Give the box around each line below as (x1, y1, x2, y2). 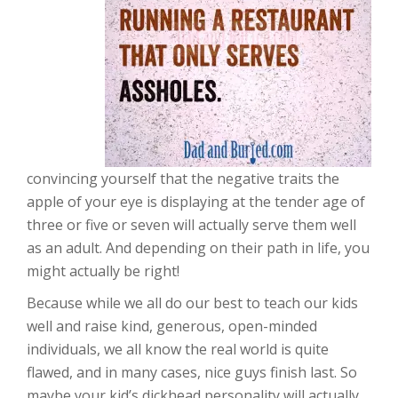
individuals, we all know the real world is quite (27, 339, 329, 359)
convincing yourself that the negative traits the (27, 169, 339, 188)
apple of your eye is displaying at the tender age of (27, 192, 365, 211)
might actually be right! (27, 261, 179, 281)
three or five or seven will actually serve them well (27, 215, 356, 235)
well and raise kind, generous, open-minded (27, 316, 317, 336)
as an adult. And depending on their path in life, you (27, 238, 370, 258)
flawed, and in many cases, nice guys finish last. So (27, 362, 357, 382)
